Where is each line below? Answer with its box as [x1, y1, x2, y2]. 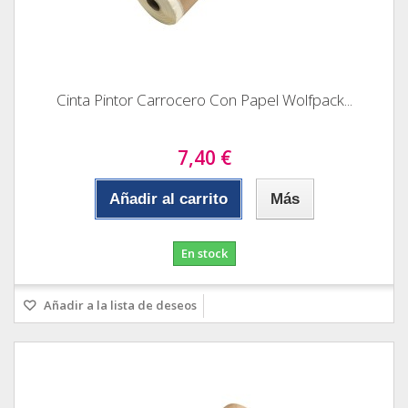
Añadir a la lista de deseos [41, 296, 197, 313]
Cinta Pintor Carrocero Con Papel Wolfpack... [56, 88, 352, 110]
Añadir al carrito [108, 189, 228, 208]
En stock [180, 244, 228, 261]
